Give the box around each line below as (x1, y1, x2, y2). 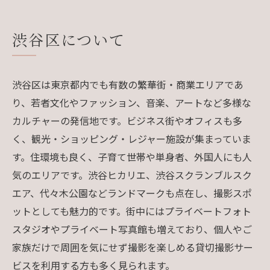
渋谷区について (12, 28, 125, 50)
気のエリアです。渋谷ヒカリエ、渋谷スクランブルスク (12, 167, 252, 182)
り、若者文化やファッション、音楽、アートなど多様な (12, 95, 251, 110)
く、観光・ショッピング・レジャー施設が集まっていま (12, 131, 251, 146)
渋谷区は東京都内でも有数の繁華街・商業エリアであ (12, 77, 243, 92)
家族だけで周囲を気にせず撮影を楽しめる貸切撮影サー (12, 239, 253, 254)
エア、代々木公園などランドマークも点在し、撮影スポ (12, 185, 252, 200)
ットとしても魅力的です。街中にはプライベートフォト (12, 203, 251, 218)
